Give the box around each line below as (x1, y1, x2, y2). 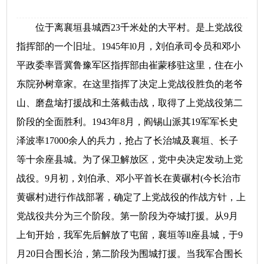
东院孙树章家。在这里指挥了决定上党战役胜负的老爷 (16, 79, 243, 89)
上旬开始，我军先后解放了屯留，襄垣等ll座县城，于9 (16, 230, 243, 240)
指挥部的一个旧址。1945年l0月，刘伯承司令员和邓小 (16, 41, 241, 51)
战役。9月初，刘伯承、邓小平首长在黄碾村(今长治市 (16, 173, 242, 183)
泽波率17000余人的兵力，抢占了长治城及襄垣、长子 (16, 136, 239, 146)
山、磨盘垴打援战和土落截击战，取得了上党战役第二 (16, 98, 243, 108)
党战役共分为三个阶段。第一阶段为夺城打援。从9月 (16, 211, 239, 221)
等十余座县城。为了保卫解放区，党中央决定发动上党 (16, 154, 243, 164)
